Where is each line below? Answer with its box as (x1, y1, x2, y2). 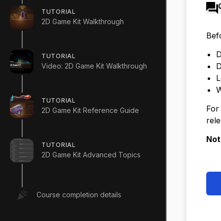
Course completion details (37, 190, 121, 199)
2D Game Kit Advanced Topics (41, 150, 141, 159)
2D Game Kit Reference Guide (41, 106, 139, 114)
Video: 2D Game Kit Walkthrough (41, 61, 147, 70)
